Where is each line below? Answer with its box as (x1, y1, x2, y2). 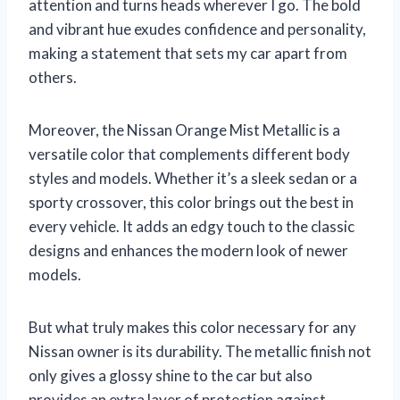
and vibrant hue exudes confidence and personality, (29, 20, 366, 39)
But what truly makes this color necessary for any (29, 318, 356, 337)
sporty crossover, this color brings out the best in (29, 193, 354, 212)
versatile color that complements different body (29, 145, 350, 164)
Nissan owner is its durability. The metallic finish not (29, 342, 371, 362)
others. (29, 68, 77, 87)
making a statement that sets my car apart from (29, 44, 347, 63)
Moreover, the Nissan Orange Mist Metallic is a (29, 121, 340, 140)
